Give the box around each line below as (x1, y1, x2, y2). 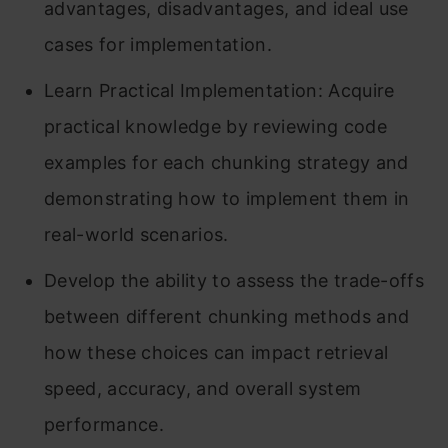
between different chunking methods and (44, 306, 410, 327)
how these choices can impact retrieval (44, 342, 389, 363)
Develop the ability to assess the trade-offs (44, 270, 425, 291)
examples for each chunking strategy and (44, 152, 409, 173)
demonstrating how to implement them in (44, 188, 410, 209)
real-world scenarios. (44, 224, 229, 245)
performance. (44, 414, 164, 435)
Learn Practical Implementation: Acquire (44, 80, 395, 101)
